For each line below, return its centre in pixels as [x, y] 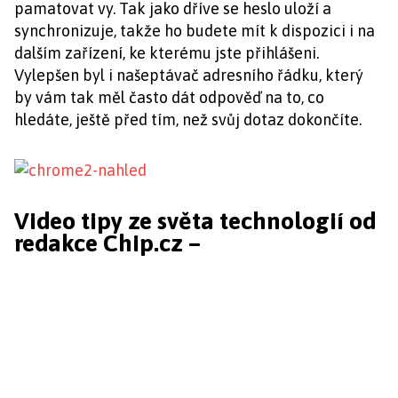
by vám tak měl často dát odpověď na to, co [169, 97]
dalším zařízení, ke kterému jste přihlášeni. [167, 53]
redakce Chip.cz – [107, 243]
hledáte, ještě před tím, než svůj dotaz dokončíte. [188, 119]
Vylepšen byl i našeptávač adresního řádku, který [189, 75]
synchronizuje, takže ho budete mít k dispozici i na [195, 31]
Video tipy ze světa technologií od [195, 221]
